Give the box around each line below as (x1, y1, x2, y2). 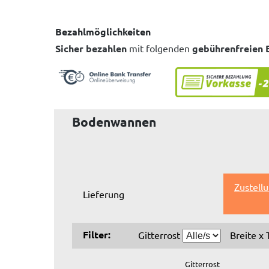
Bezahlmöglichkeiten (55, 25, 151, 38)
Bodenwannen (72, 113, 156, 130)
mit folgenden (127, 41, 192, 54)
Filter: (83, 228, 110, 241)
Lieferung (83, 187, 124, 200)
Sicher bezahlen (55, 41, 127, 55)
